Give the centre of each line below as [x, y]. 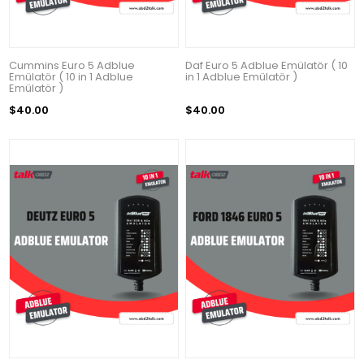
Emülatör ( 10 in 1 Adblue [71, 76]
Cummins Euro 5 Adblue [72, 65]
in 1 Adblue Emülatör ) [242, 76]
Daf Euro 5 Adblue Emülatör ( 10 [267, 65]
